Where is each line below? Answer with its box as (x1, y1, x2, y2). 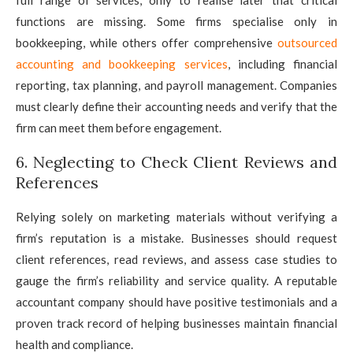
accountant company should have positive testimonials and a (16, 294, 337, 309)
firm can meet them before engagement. (16, 120, 221, 135)
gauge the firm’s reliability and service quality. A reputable (16, 273, 337, 288)
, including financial (227, 56, 338, 71)
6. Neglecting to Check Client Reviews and (16, 151, 337, 172)
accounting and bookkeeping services (16, 56, 228, 71)
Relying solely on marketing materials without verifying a (16, 209, 337, 224)
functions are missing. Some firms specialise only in (16, 13, 337, 28)
